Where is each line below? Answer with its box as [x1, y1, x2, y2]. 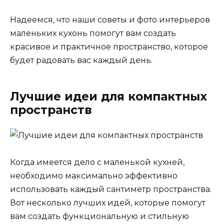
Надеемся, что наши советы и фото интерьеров [10, 14, 210, 24]
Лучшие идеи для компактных [10, 89, 207, 103]
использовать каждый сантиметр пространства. [10, 184, 211, 194]
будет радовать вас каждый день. [10, 55, 152, 65]
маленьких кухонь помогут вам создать [10, 28, 176, 38]
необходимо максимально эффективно [10, 170, 177, 180]
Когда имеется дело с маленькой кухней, [10, 157, 184, 167]
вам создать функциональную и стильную [10, 211, 189, 221]
